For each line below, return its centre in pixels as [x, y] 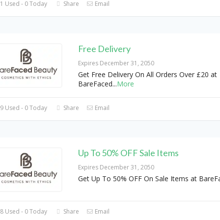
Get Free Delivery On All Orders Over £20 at [147, 74]
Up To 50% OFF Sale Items [128, 152]
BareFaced [95, 83]
